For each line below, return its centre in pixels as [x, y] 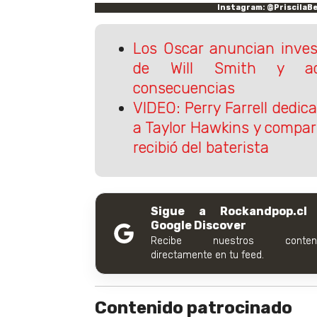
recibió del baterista [201, 148]
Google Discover [198, 225]
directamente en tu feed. [207, 255]
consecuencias [184, 88]
